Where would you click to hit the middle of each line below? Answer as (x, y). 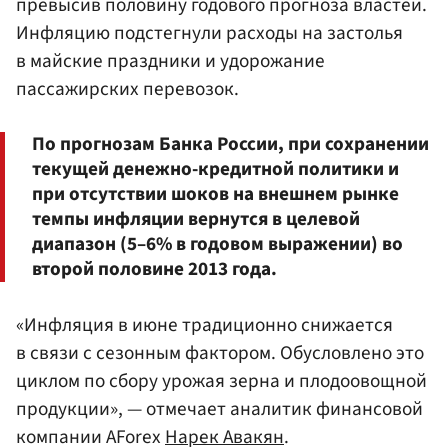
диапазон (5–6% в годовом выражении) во (217, 243)
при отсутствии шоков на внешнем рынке (215, 193)
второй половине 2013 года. (154, 268)
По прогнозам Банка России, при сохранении (230, 143)
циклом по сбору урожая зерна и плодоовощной (221, 380)
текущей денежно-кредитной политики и (215, 168)
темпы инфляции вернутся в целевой (196, 218)
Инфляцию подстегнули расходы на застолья (209, 33)
